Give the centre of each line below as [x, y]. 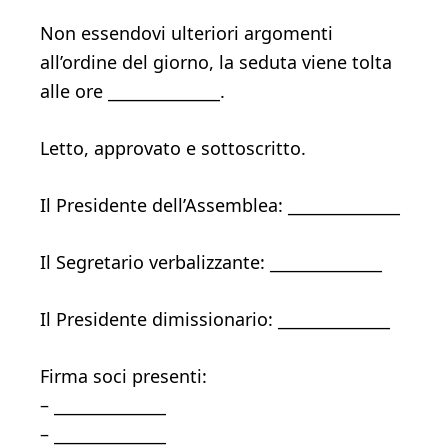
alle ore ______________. [132, 91]
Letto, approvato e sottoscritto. [173, 148]
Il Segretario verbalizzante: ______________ [211, 262]
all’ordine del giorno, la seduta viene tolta [216, 62]
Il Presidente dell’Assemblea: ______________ [220, 205]
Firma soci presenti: [123, 376]
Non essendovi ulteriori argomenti [186, 33]
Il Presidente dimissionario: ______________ [215, 319]
